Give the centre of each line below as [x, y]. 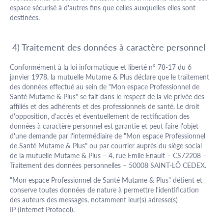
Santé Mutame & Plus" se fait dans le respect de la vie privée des [107, 96]
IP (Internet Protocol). [42, 209]
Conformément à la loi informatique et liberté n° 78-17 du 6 [101, 67]
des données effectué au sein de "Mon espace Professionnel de [105, 87]
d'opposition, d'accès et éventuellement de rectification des [100, 116]
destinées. [25, 17]
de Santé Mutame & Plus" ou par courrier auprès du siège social [106, 146]
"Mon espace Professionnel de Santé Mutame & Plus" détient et [106, 180]
